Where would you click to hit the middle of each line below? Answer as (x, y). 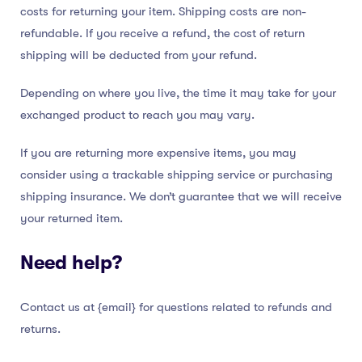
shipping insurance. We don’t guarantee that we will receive (181, 197)
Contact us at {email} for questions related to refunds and (176, 307)
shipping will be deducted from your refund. (139, 55)
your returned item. (72, 219)
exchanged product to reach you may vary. (137, 115)
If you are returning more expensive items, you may (158, 153)
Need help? (71, 263)
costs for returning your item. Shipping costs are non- (163, 12)
